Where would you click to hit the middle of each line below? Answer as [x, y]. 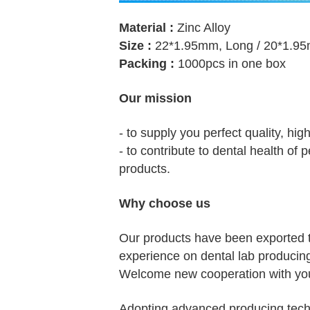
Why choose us [165, 204]
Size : [137, 46]
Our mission [155, 99]
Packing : [147, 64]
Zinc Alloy [202, 28]
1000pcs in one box [230, 64]
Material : [146, 28]
